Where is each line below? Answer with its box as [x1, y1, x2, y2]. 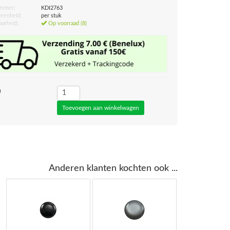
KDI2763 [41, 5, 63, 11]
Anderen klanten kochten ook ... [49, 163, 178, 173]
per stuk [41, 13, 62, 18]
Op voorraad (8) [47, 21, 87, 26]
